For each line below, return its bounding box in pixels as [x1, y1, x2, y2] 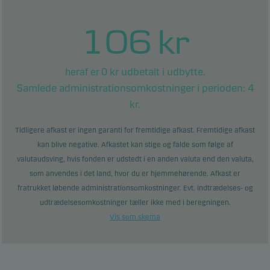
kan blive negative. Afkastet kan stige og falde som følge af [37, 140, 233, 149]
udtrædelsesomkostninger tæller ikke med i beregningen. [39, 198, 231, 207]
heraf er [64, 66, 101, 78]
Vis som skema [110, 213, 160, 222]
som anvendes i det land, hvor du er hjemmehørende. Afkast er [30, 169, 240, 178]
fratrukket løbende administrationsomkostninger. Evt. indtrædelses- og [17, 184, 253, 193]
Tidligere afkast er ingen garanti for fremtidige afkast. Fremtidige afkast [15, 126, 255, 135]
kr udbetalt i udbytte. [107, 66, 206, 79]
